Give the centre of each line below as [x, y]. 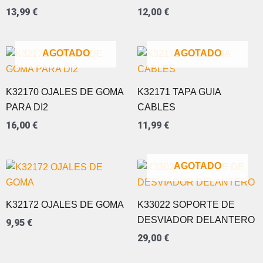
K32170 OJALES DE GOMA [65, 92]
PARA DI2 [27, 107]
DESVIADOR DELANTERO [196, 220]
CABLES [156, 107]
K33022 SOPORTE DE [186, 205]
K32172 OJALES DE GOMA [65, 205]
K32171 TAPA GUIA [179, 92]
